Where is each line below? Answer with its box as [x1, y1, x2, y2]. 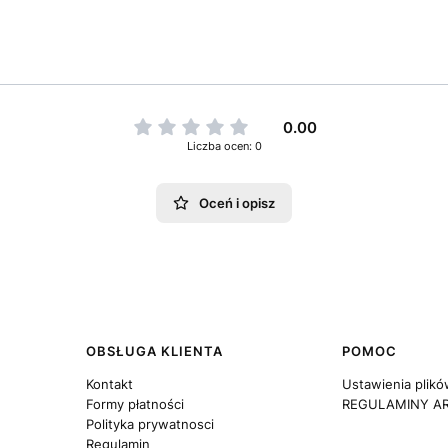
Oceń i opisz [198, 195, 275, 212]
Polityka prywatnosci [85, 416, 214, 433]
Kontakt [85, 376, 133, 393]
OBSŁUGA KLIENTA [85, 343, 223, 360]
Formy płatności [85, 396, 184, 413]
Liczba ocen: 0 [186, 139, 262, 154]
